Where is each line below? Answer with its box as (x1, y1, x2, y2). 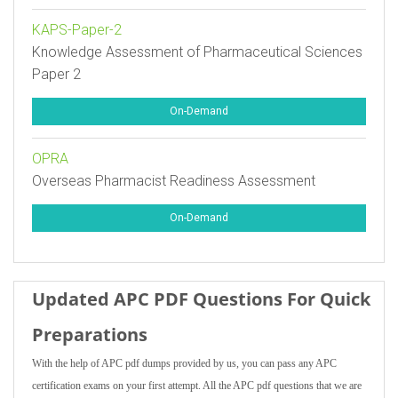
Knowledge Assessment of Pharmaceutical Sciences (32, 44, 362, 60)
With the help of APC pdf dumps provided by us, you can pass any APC (32, 357, 337, 370)
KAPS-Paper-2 (32, 21, 122, 38)
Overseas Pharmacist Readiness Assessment (32, 172, 315, 189)
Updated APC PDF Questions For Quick (32, 287, 370, 311)
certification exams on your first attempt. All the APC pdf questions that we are (32, 379, 362, 392)
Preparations (32, 322, 147, 346)
